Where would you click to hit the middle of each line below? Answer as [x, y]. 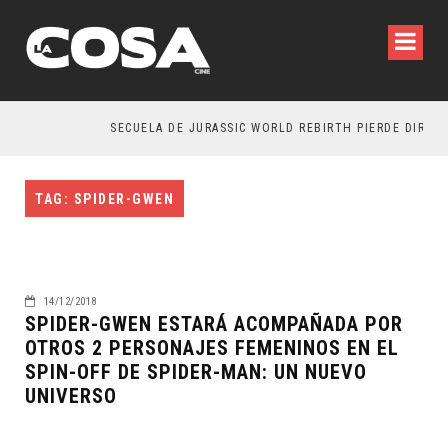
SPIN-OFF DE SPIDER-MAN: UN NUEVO [196, 372]
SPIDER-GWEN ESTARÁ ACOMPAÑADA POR [214, 324]
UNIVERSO [71, 396]
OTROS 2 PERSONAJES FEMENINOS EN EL [212, 348]
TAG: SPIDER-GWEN [104, 199]
